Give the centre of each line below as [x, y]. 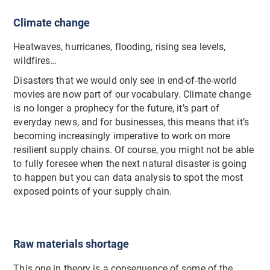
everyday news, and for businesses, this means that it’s [131, 123]
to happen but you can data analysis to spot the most [128, 178]
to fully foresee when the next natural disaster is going [130, 164]
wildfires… [35, 61]
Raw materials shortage [71, 244]
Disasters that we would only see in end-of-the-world [125, 81]
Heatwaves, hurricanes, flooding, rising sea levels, [120, 47]
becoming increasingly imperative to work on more [122, 137]
